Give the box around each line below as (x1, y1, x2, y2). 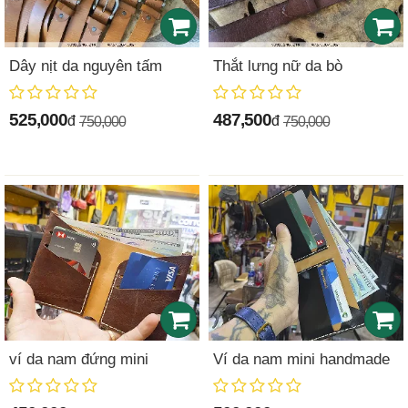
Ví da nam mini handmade (213, 351, 390, 369)
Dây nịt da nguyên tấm (9, 57, 162, 76)
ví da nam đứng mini (9, 351, 148, 369)
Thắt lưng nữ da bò (213, 57, 342, 76)
